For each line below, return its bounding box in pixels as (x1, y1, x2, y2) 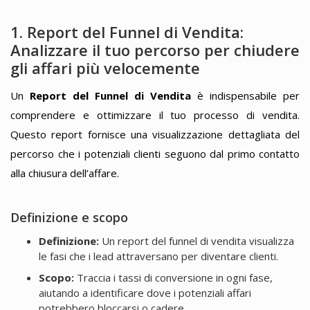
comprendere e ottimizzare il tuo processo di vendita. (10, 107, 300, 122)
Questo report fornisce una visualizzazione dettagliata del (10, 127, 300, 141)
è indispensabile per (191, 88, 300, 102)
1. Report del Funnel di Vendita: (10, 21, 244, 43)
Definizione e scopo (10, 209, 128, 226)
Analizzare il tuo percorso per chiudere (10, 39, 300, 61)
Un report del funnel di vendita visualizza (98, 234, 294, 248)
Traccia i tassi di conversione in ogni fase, (73, 270, 273, 284)
